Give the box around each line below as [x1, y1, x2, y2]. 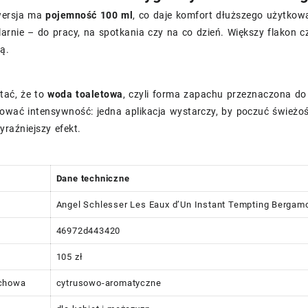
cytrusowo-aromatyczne [56, 277, 162, 288]
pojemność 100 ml [45, 9, 133, 21]
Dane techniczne [56, 173, 130, 184]
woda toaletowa [47, 88, 123, 100]
